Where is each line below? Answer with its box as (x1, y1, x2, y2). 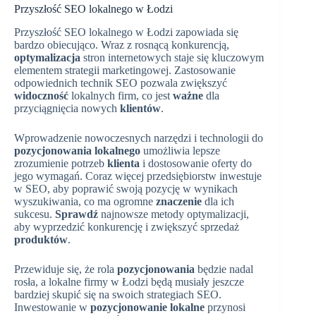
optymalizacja (14, 51, 80, 63)
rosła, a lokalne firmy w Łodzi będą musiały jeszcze (14, 275, 244, 288)
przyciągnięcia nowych (14, 102, 120, 114)
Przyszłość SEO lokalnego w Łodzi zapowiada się (14, 25, 238, 38)
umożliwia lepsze (140, 144, 220, 157)
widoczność (14, 89, 68, 102)
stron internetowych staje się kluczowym (80, 51, 264, 63)
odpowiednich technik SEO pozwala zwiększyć (14, 76, 227, 89)
